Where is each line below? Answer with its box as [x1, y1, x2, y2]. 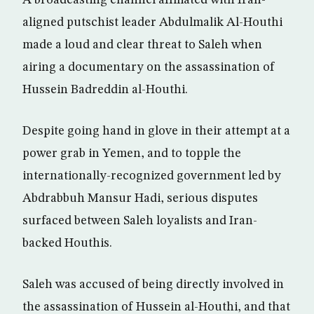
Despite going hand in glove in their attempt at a [22, 124, 290, 137]
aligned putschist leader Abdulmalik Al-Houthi [22, 15, 282, 29]
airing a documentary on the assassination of [22, 60, 275, 74]
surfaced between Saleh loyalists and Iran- [22, 214, 257, 227]
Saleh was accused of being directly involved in [22, 278, 284, 291]
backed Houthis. [22, 236, 112, 250]
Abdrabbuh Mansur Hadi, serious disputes [22, 191, 258, 205]
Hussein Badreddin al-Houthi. [22, 83, 188, 96]
